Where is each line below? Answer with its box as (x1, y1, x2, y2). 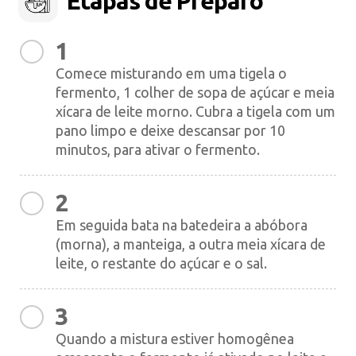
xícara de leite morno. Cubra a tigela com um (56, 103, 335, 119)
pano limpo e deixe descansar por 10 (56, 122, 285, 138)
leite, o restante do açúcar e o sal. (56, 255, 267, 271)
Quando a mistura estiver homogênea (56, 331, 294, 346)
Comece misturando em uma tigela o (56, 65, 287, 81)
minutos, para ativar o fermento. (56, 141, 260, 157)
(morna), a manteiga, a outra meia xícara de (56, 236, 326, 252)
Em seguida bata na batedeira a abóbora (56, 217, 308, 233)
